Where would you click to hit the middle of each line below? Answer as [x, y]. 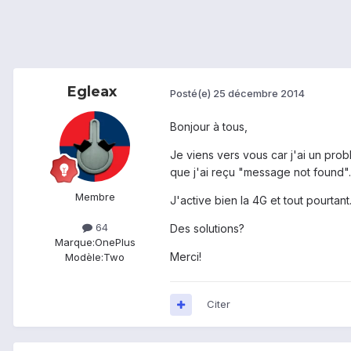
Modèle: [84, 257]
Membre [95, 197]
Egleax [92, 92]
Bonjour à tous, [209, 127]
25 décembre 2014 [259, 93]
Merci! [186, 257]
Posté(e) [192, 93]
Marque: [74, 242]
